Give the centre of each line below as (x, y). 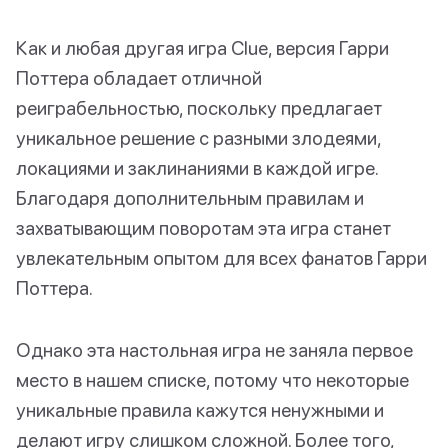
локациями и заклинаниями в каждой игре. (197, 168)
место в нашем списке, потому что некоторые (212, 380)
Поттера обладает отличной (139, 78)
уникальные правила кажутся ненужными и (200, 410)
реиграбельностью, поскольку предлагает (199, 108)
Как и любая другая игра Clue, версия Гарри (202, 48)
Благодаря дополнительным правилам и (190, 198)
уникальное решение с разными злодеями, (198, 138)
